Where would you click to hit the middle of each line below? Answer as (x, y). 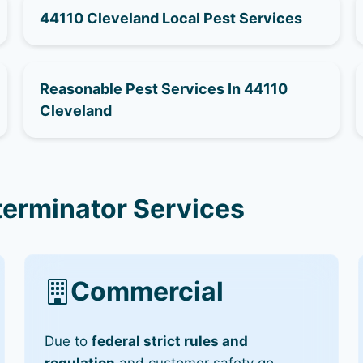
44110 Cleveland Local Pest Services (171, 18)
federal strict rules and (170, 342)
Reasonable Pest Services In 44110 (164, 88)
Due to (68, 342)
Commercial (147, 292)
